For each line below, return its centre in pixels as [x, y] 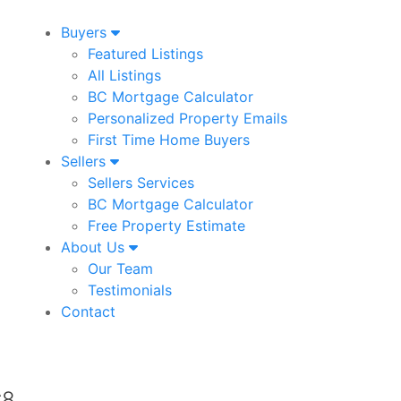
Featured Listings [145, 54]
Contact [88, 311]
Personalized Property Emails [187, 118]
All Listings [124, 75]
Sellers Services [141, 183]
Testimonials [129, 290]
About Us [94, 247]
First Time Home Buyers [168, 140]
